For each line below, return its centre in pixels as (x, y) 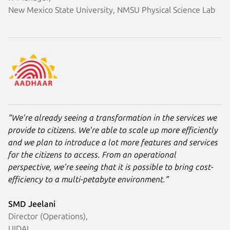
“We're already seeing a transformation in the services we (113, 117)
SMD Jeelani (32, 204)
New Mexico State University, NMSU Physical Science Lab (112, 9)
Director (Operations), (48, 216)
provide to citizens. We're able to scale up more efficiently (113, 130)
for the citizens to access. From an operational (92, 154)
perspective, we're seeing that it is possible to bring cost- (111, 167)
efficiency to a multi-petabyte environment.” (89, 179)
